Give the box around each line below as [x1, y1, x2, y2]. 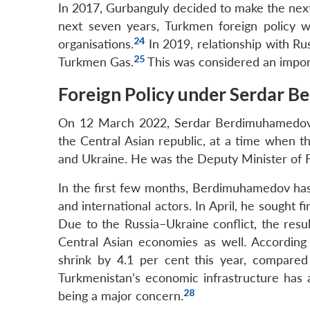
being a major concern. [58, 289, 183, 304]
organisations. [58, 37, 134, 52]
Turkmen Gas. [58, 55, 134, 70]
